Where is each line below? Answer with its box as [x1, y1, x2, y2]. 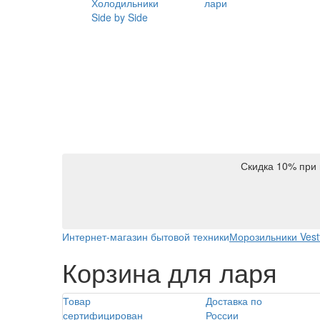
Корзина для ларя [62, 253, 277, 290]
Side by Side [91, 9, 148, 24]
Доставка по [205, 293, 262, 308]
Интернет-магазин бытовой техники [62, 229, 229, 244]
